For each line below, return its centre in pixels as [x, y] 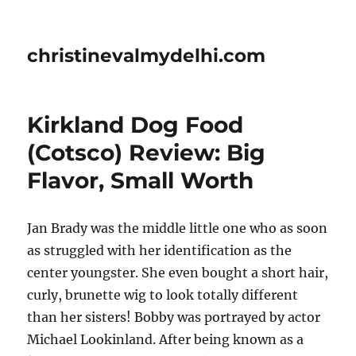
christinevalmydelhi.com [147, 56]
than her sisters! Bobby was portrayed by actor [174, 317]
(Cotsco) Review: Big [147, 153]
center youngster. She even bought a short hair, [178, 273]
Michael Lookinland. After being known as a [166, 339]
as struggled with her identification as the [160, 250]
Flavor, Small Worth [141, 180]
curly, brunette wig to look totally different [163, 295]
